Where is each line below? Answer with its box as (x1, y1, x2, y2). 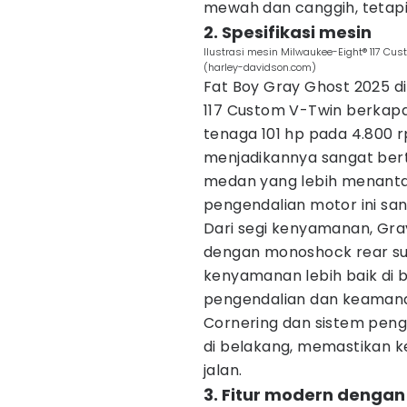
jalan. (203, 360, 243, 381)
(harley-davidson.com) (203, 60, 316, 74)
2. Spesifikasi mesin (203, 21, 372, 44)
